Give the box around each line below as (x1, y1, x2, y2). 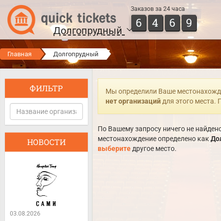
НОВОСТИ (27, 137, 66, 147)
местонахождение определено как (97, 135, 211, 143)
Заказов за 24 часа (131, 5, 185, 12)
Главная (7, 50, 32, 58)
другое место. (130, 145, 177, 152)
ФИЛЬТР (30, 83, 63, 93)
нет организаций (105, 97, 161, 105)
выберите (97, 145, 131, 152)
